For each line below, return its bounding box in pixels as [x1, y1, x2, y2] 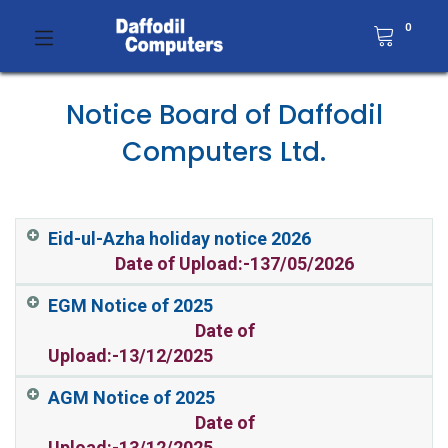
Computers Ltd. [122, 133, 326, 170]
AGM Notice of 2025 [47, 387, 275, 408]
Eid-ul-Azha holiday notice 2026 [47, 228, 367, 249]
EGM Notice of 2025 [47, 295, 273, 316]
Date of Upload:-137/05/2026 [114, 253, 354, 274]
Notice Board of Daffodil [65, 96, 383, 133]
